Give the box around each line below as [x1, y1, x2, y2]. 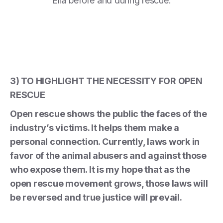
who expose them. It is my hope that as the [10, 164, 190, 175]
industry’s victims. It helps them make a [10, 122, 179, 133]
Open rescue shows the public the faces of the [10, 108, 207, 119]
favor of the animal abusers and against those [10, 150, 207, 161]
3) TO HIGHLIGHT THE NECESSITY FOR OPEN [10, 75, 203, 86]
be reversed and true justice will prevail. [10, 192, 182, 203]
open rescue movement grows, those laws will [10, 178, 208, 189]
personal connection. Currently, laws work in [10, 136, 200, 147]
